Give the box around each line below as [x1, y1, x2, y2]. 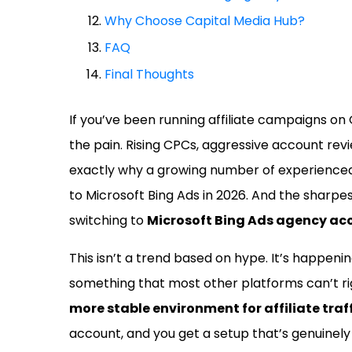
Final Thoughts [104, 65, 194, 83]
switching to [69, 211, 147, 230]
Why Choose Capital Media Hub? [104, 12, 305, 30]
